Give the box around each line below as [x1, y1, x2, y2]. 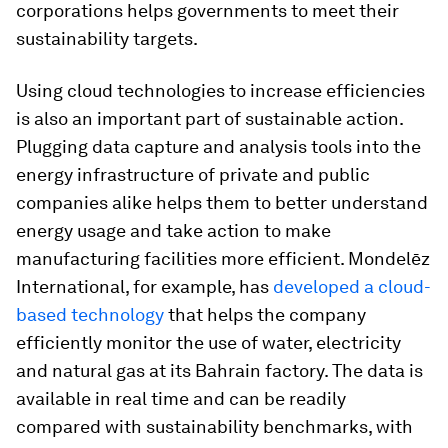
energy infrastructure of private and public [16, 164, 370, 185]
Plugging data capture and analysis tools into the [16, 136, 421, 157]
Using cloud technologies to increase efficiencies [16, 80, 425, 101]
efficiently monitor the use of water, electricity [16, 332, 401, 353]
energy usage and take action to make [16, 220, 331, 241]
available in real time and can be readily [16, 388, 346, 409]
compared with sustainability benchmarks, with [16, 416, 413, 437]
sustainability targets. [16, 28, 198, 49]
